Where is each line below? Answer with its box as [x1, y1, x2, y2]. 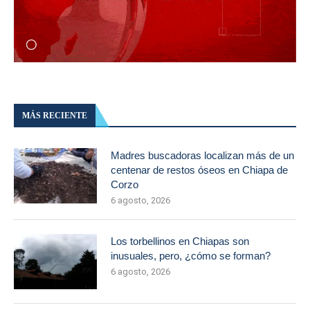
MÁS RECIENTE [22, 111, 87, 120]
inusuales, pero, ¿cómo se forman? [111, 250, 271, 262]
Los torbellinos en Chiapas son [111, 235, 249, 247]
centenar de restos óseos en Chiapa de [111, 164, 288, 176]
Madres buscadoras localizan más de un [111, 149, 294, 161]
